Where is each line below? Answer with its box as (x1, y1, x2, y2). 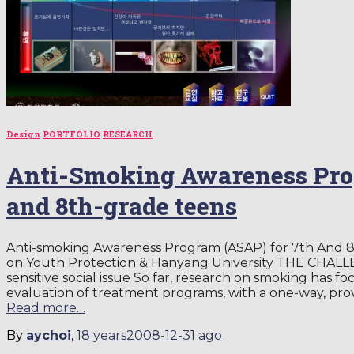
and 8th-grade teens (6, 190, 237, 221)
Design (6, 128, 40, 140)
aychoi (26, 328, 71, 344)
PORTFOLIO (43, 128, 100, 140)
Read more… (6, 300, 85, 316)
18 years (77, 328, 126, 344)
